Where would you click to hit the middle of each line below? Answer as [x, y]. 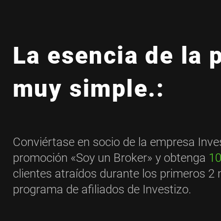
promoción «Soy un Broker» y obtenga [111, 158]
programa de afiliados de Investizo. [102, 189]
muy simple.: [89, 89]
